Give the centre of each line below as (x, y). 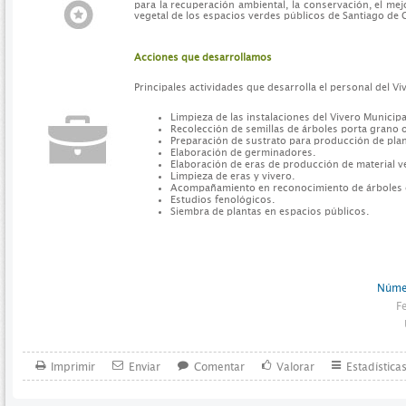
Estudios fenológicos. (222, 199)
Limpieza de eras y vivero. (232, 176)
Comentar (219, 367)
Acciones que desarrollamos (203, 58)
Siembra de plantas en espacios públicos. (270, 211)
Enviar (145, 367)
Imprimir (73, 367)
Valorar (295, 367)
